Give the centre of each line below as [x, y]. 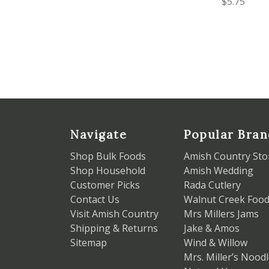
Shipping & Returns [114, 228]
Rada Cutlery [212, 185]
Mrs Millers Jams [221, 214]
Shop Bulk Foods [108, 156]
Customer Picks [105, 185]
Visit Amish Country [114, 214]
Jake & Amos [212, 228]
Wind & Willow [216, 243]
